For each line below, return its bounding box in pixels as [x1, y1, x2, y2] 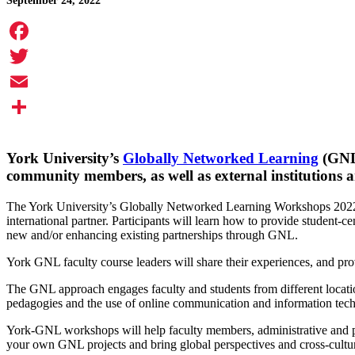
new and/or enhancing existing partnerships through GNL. [6, 227, 298, 242]
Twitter [6, 74, 42, 89]
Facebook [6, 49, 55, 63]
